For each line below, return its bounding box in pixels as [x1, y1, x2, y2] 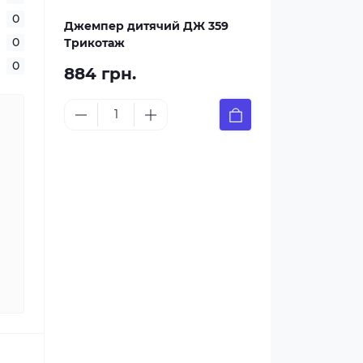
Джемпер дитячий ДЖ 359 [64, 19, 228, 33]
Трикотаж [64, 36, 125, 50]
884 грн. [64, 64, 136, 83]
